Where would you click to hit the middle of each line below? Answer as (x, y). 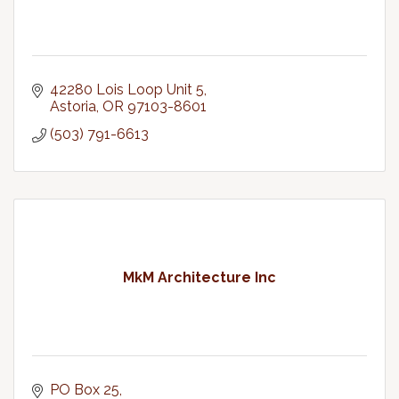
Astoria (73, 106)
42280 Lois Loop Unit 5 (127, 90)
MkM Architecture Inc (199, 277)
